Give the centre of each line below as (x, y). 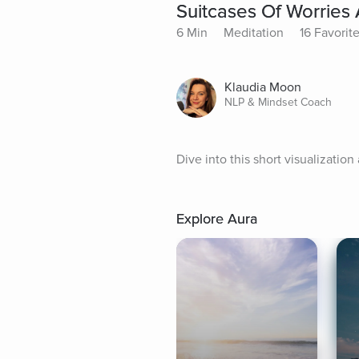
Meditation (254, 32)
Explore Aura (217, 218)
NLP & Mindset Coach (278, 102)
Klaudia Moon (263, 87)
